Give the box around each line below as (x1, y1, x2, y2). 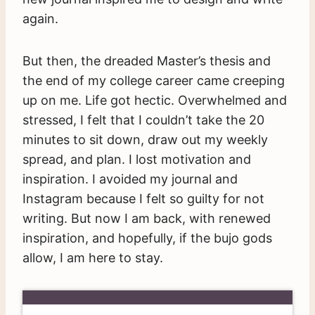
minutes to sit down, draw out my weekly (22, 131, 268, 147)
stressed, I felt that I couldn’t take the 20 (22, 112, 264, 127)
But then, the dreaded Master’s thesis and (22, 53, 271, 68)
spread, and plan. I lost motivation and (22, 151, 251, 167)
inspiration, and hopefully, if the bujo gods (22, 230, 272, 245)
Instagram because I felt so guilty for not (22, 191, 264, 206)
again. (22, 11, 58, 26)
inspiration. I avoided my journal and (22, 171, 238, 186)
